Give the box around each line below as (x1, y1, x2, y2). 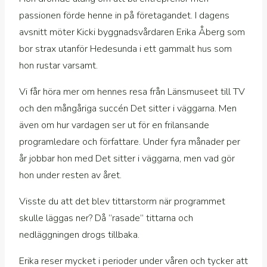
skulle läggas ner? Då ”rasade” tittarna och (19, 212, 193, 225)
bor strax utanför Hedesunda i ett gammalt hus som (19, 42, 232, 56)
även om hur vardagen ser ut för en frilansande (19, 119, 209, 132)
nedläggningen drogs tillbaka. (19, 228, 142, 242)
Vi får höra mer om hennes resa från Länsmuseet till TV (19, 85, 245, 99)
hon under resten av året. (19, 169, 124, 182)
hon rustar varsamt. (19, 59, 100, 73)
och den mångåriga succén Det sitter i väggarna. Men (19, 102, 237, 116)
